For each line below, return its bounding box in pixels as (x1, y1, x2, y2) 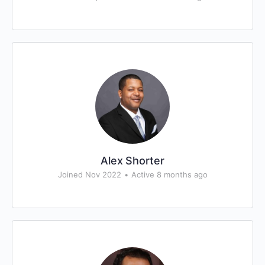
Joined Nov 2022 (57, 170, 121, 179)
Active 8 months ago (131, 170, 208, 179)
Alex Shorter (101, 154, 164, 167)
